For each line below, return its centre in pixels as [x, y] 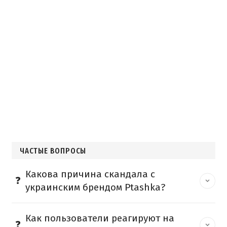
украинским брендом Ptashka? [95, 187]
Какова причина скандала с [90, 174]
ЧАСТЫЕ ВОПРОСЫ [53, 150]
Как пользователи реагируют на [100, 218]
